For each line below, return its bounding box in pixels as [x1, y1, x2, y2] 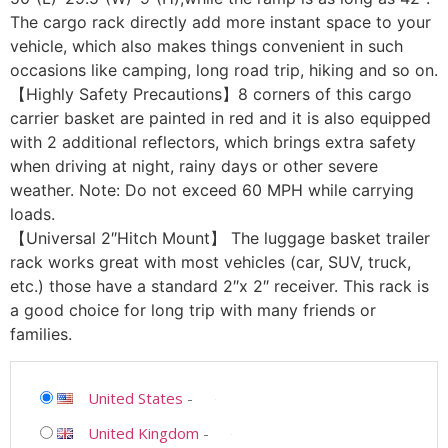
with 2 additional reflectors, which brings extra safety [10, 132, 416, 153]
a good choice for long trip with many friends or [10, 300, 376, 321]
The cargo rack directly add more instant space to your [10, 12, 431, 33]
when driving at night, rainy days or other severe [10, 156, 378, 177]
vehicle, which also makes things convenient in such [10, 36, 403, 57]
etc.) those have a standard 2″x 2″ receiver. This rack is [10, 276, 429, 297]
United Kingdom [88, 422, 199, 443]
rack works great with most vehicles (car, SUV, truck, [10, 252, 411, 273]
